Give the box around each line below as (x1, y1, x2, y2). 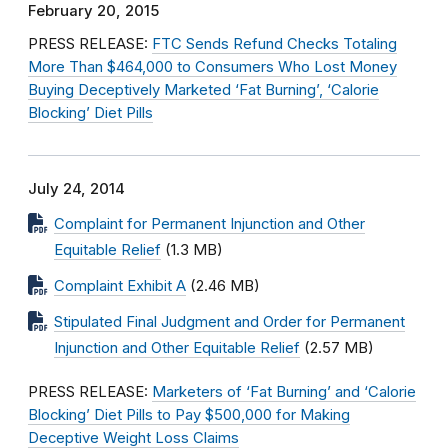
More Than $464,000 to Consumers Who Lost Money (28, 58, 397, 76)
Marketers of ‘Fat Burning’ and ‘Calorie (152, 383, 416, 401)
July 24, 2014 (28, 180, 125, 198)
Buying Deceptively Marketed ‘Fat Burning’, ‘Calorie (28, 81, 379, 99)
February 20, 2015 (28, 2, 159, 20)
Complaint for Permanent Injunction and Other (54, 215, 365, 233)
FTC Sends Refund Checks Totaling (152, 35, 397, 53)
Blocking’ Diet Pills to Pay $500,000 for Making (28, 406, 350, 424)
